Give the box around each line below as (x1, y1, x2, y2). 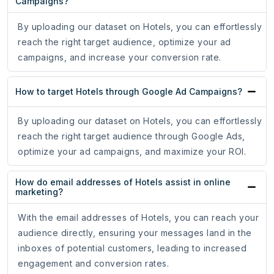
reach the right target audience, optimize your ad (18, 37, 231, 48)
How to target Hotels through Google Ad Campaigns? (15, 86, 242, 97)
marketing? (15, 187, 63, 198)
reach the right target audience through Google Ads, (18, 131, 245, 142)
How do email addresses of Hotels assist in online (15, 177, 231, 188)
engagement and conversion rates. (18, 258, 169, 269)
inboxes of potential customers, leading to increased (18, 243, 246, 254)
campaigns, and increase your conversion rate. (18, 52, 221, 63)
